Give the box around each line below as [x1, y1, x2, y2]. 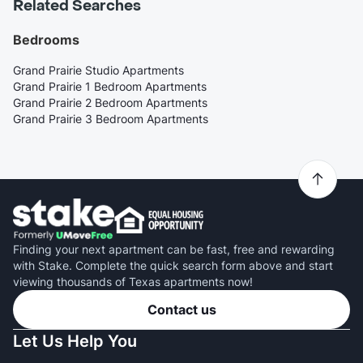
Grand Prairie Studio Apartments [13, 62, 184, 77]
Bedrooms [13, 31, 79, 48]
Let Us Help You [13, 331, 137, 352]
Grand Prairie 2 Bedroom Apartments [13, 95, 207, 109]
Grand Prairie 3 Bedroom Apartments [13, 111, 208, 126]
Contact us [147, 301, 216, 318]
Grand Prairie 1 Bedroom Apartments [13, 79, 207, 93]
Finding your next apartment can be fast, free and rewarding [13, 242, 335, 257]
